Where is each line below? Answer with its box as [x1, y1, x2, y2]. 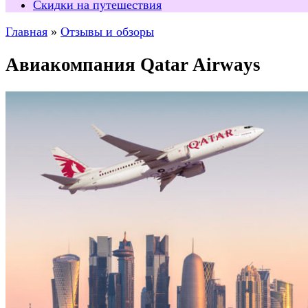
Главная [5, 25, 47, 38]
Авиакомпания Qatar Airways [5, 54, 261, 76]
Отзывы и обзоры [60, 25, 154, 38]
